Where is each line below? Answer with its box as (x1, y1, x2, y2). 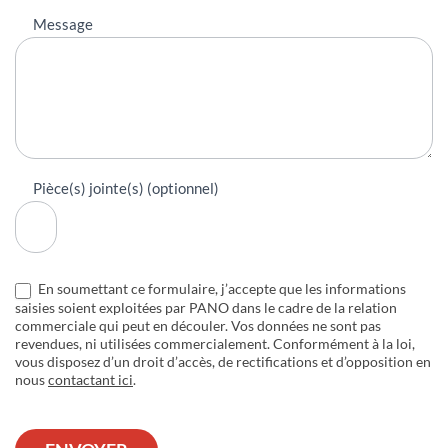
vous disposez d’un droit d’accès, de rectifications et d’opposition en (15, 352, 431, 370)
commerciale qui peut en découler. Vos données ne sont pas (15, 316, 381, 334)
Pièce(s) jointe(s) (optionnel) (33, 179, 219, 198)
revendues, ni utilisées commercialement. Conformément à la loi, (15, 334, 415, 352)
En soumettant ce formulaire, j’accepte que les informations (35, 280, 406, 298)
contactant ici (48, 370, 133, 388)
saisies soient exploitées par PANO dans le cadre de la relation (15, 298, 397, 316)
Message (33, 15, 93, 34)
